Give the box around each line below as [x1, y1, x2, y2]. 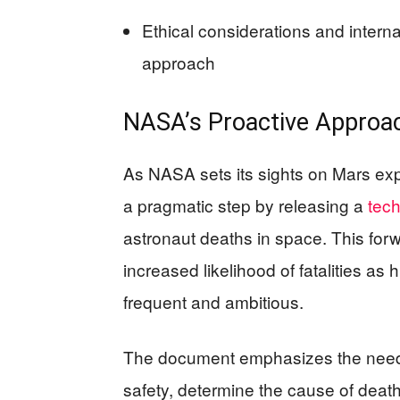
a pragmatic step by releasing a [123, 193, 368, 218]
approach [142, 50, 215, 75]
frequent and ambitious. [123, 289, 304, 314]
